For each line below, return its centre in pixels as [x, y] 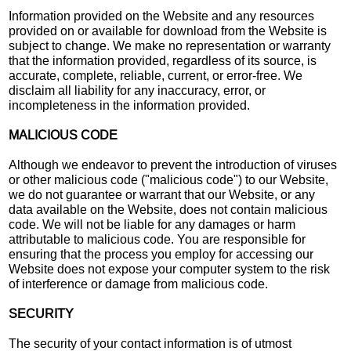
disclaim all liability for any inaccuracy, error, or [138, 90]
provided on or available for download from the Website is [168, 31]
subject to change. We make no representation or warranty [170, 45]
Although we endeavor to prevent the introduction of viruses [173, 165]
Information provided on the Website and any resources [162, 16]
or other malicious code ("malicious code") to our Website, [169, 179]
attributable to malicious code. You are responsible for [157, 239]
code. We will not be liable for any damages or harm [152, 224]
